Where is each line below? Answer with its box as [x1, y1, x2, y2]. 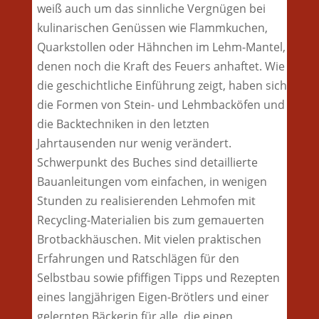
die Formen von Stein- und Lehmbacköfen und [36, 97, 285, 113]
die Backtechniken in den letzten [36, 116, 209, 132]
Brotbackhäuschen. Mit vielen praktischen [36, 231, 261, 248]
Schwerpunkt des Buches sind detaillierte [36, 155, 258, 171]
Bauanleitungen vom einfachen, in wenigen [36, 174, 267, 190]
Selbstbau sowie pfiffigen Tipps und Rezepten [36, 270, 280, 286]
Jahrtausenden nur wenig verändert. [36, 135, 231, 152]
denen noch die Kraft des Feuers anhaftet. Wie [36, 58, 285, 75]
